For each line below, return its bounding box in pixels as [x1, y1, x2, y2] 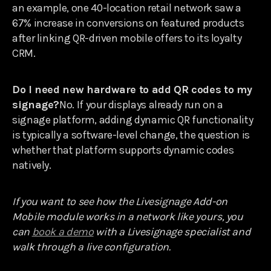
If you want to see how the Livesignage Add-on [12, 194, 227, 208]
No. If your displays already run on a [59, 97, 223, 111]
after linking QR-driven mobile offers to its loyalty [12, 31, 242, 45]
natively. [12, 158, 51, 172]
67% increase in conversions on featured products [12, 16, 244, 30]
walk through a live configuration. [12, 240, 171, 253]
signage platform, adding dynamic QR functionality [12, 113, 253, 126]
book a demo [31, 224, 94, 238]
